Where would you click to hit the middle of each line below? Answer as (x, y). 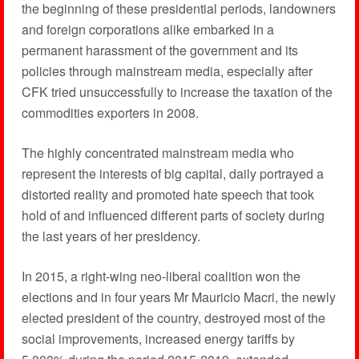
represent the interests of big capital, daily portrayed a (172, 174)
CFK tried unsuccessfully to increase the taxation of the (177, 92)
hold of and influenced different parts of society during (173, 216)
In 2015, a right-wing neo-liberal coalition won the (161, 276)
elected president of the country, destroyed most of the (173, 318)
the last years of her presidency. (111, 236)
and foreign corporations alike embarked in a (147, 30)
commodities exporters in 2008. (110, 113)
